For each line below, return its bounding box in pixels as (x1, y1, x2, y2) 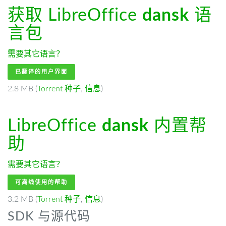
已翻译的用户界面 (15, 69, 68, 75)
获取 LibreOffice (8, 7, 142, 24)
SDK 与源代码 (8, 210, 90, 223)
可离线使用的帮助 (15, 180, 68, 185)
